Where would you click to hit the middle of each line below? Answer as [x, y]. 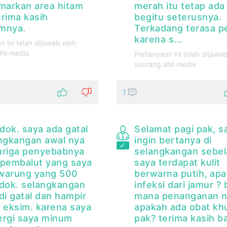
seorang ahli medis [165, 64]
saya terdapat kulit [177, 163]
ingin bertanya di [173, 140]
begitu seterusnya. [178, 17]
